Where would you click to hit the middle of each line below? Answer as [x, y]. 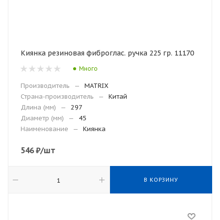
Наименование [44, 129]
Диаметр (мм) [42, 118]
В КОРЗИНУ [161, 180]
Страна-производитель [57, 96]
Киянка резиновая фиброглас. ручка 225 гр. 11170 [107, 53]
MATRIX [96, 86]
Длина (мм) [38, 107]
